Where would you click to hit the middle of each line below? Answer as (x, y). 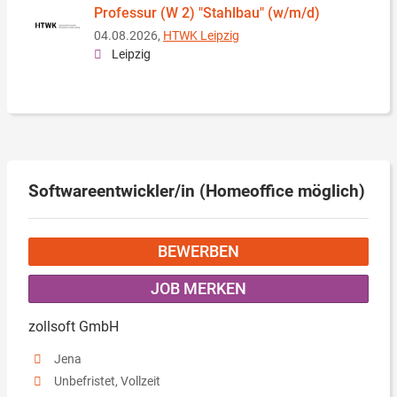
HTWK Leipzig (201, 36)
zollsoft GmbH (81, 326)
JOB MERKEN (198, 289)
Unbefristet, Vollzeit (107, 382)
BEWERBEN (198, 252)
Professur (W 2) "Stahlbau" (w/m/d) (207, 13)
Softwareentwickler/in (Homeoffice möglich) (197, 191)
